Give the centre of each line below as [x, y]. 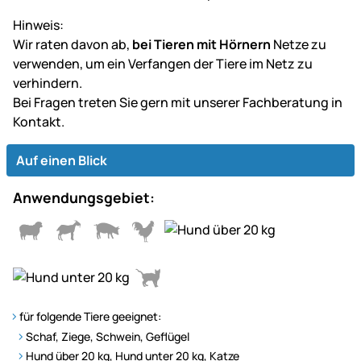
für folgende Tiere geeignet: [90, 316]
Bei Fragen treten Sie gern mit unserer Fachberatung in [178, 102]
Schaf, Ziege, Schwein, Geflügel [108, 336]
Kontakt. [39, 121]
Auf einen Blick [62, 160]
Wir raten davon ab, [73, 44]
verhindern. [48, 83]
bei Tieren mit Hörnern [201, 44]
